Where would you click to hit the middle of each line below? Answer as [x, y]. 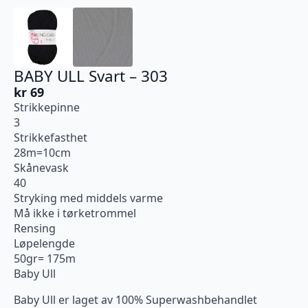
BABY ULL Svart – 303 [91, 76]
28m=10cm [42, 153]
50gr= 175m [45, 259]
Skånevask [41, 168]
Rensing [35, 229]
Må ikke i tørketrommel [75, 213]
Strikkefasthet [51, 138]
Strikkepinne [47, 108]
